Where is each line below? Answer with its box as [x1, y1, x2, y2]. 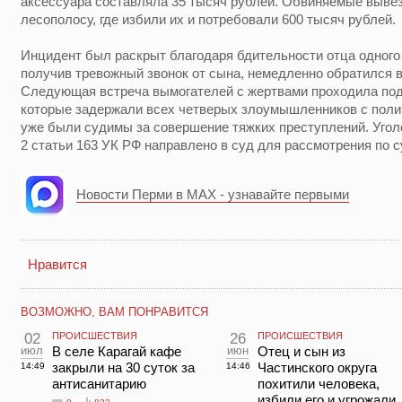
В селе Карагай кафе [52, 344, 181, 359]
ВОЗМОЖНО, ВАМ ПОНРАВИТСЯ [21, 305, 208, 319]
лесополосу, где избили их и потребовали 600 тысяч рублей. [21, 12, 396, 27]
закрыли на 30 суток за [52, 360, 195, 375]
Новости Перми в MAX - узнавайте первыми [76, 187, 349, 202]
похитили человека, [258, 376, 380, 391]
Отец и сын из [258, 344, 345, 359]
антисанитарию [52, 376, 146, 391]
